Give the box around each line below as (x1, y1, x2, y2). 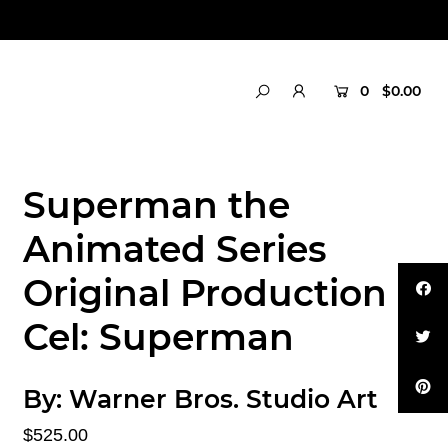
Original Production (22, 270, 387, 315)
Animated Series (22, 226, 327, 271)
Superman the (22, 182, 290, 227)
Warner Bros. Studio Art (68, 383, 378, 414)
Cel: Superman (22, 314, 294, 359)
